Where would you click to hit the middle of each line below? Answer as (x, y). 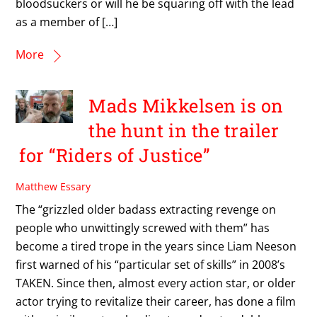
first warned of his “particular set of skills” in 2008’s (151, 264)
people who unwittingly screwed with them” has (143, 227)
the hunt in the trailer (184, 131)
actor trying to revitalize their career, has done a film (156, 301)
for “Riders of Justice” (115, 155)
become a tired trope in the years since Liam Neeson (156, 246)
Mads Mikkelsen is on (186, 106)
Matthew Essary (53, 187)
